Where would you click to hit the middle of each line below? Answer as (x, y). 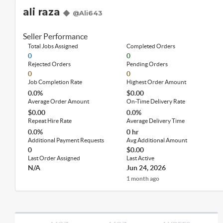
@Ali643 (88, 13)
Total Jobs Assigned (53, 46)
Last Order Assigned (54, 158)
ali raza (43, 12)
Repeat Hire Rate (50, 120)
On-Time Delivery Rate (156, 101)
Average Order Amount (58, 101)
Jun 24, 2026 (146, 167)
